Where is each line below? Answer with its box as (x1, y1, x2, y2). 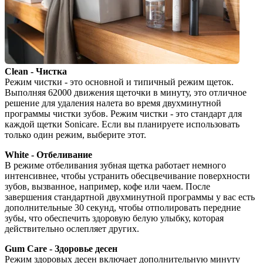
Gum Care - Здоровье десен (5, 243, 117, 254)
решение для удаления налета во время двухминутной (5, 97, 221, 108)
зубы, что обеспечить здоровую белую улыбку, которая (5, 213, 224, 223)
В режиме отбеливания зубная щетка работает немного (5, 160, 226, 170)
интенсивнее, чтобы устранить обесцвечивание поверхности (5, 170, 250, 181)
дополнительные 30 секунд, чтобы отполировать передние (5, 202, 241, 213)
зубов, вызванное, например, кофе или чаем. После (5, 181, 210, 191)
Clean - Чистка (5, 66, 67, 76)
